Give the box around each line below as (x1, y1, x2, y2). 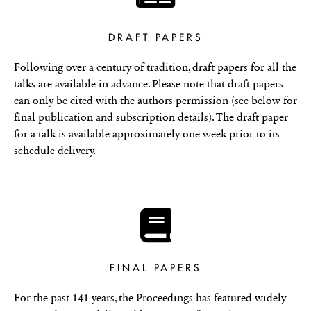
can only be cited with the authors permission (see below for (14, 93, 297, 107)
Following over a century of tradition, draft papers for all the (14, 60, 296, 74)
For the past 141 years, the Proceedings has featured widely (14, 290, 286, 304)
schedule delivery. (14, 143, 96, 157)
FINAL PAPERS (109, 261, 202, 274)
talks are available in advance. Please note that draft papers (14, 76, 283, 90)
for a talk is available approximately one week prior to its (14, 126, 280, 140)
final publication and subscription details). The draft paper (14, 110, 288, 124)
